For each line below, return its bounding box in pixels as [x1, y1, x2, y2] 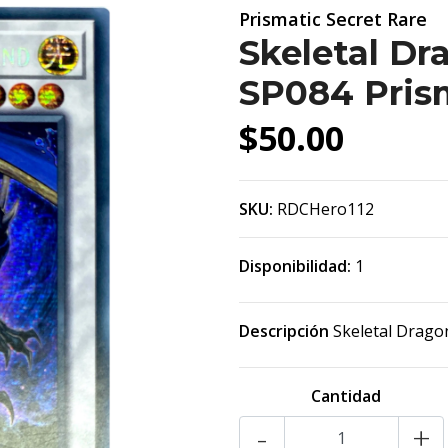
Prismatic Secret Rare [239, 7, 427, 31]
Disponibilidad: [239, 255, 351, 277]
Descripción [239, 320, 329, 342]
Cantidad [310, 385, 381, 407]
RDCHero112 [277, 198, 374, 220]
